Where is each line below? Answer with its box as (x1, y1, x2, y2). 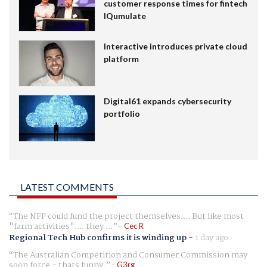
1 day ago (195, 231, 228, 245)
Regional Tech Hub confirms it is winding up (9, 231, 187, 245)
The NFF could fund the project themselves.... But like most (13, 210, 244, 223)
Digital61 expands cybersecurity (103, 96, 231, 107)
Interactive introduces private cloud (103, 41, 247, 51)
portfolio (103, 108, 140, 119)
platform (103, 53, 139, 64)
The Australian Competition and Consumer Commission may (13, 249, 247, 262)
